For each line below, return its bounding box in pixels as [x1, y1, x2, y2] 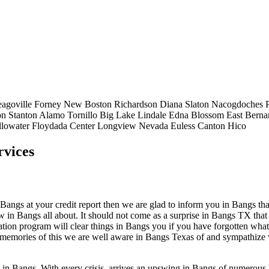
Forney [34, 98, 61, 109]
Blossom [191, 109, 224, 120]
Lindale [138, 109, 166, 120]
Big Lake [100, 109, 135, 120]
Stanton [8, 109, 37, 120]
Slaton [185, 98, 209, 109]
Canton [198, 120, 225, 131]
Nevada [139, 120, 168, 131]
